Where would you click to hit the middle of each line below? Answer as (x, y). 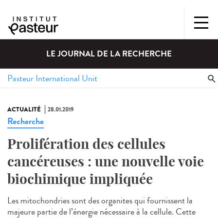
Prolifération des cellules (86, 144)
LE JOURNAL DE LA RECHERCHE (109, 54)
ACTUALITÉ (24, 110)
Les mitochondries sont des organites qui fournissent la (100, 201)
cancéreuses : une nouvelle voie (106, 162)
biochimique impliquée (80, 179)
